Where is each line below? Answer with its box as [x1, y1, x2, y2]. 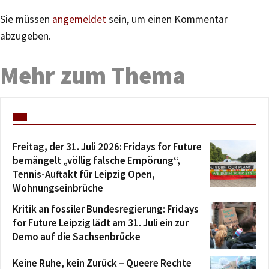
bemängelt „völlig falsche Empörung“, [13, 153, 180, 167]
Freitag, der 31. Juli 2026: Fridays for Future [13, 139, 202, 153]
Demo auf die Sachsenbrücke [13, 229, 141, 243]
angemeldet [52, 12, 106, 26]
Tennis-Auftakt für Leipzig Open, [13, 167, 155, 181]
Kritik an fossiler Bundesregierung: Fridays [13, 202, 199, 216]
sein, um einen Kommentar [106, 12, 228, 26]
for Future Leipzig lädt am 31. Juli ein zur [13, 216, 189, 229]
